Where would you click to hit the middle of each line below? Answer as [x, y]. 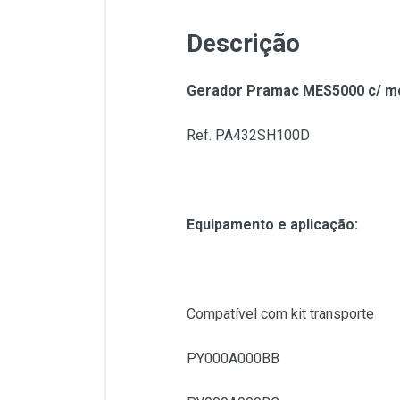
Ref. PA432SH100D [248, 135]
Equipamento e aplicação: [272, 225]
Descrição [243, 43]
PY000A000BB [233, 358]
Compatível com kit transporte [280, 314]
